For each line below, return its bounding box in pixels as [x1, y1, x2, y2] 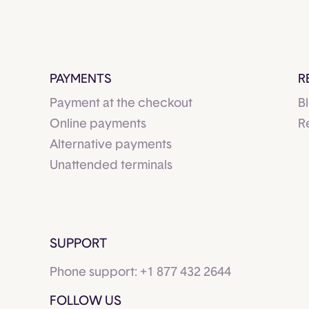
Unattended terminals [50, 159, 172, 172]
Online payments [50, 118, 146, 131]
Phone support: [50, 266, 140, 279]
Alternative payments [50, 139, 172, 152]
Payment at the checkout [50, 97, 192, 110]
